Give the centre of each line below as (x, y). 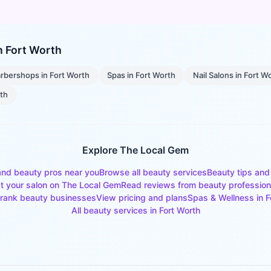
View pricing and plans (142, 197)
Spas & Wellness (220, 197)
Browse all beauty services (153, 172)
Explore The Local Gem (135, 150)
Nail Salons (213, 75)
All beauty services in (115, 210)
